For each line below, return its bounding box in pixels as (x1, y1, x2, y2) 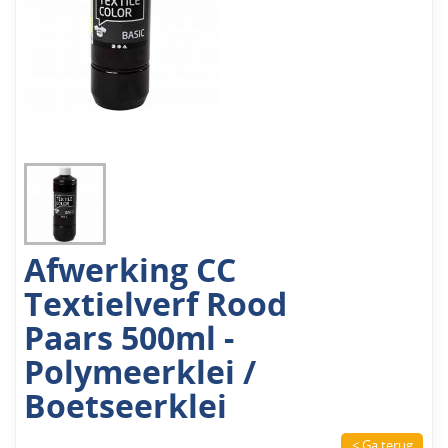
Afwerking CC (24, 248, 237, 293)
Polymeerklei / (24, 350, 257, 395)
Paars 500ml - (24, 316, 235, 361)
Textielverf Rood (24, 282, 288, 327)
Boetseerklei (24, 384, 228, 429)
